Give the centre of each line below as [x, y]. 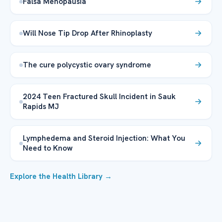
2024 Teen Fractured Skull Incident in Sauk [99, 97]
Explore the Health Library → [61, 177]
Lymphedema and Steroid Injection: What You [104, 138]
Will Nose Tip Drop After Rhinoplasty [87, 33]
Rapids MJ [41, 107]
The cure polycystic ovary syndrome [87, 65]
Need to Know [48, 148]
